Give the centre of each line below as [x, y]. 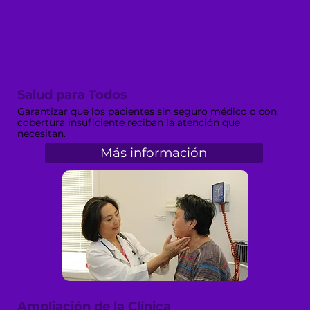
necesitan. [42, 133]
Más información [154, 153]
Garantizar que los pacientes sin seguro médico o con [147, 111]
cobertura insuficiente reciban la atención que [129, 122]
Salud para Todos [73, 95]
